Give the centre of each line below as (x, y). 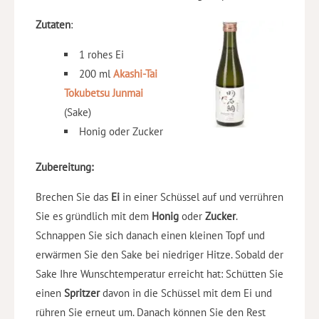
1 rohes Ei (101, 55)
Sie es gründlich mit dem (94, 216)
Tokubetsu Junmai (104, 93)
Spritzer (83, 293)
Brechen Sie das (73, 197)
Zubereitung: (64, 167)
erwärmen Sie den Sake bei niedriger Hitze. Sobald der (159, 254)
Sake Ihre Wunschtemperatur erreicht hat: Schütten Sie (159, 273)
